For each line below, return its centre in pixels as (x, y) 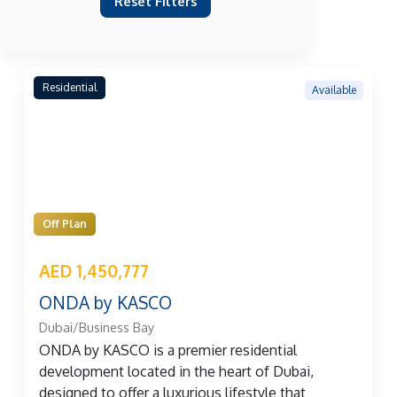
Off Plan (65, 224)
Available (334, 90)
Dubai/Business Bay (97, 327)
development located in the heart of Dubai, (176, 372)
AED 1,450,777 (94, 271)
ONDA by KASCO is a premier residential (168, 350)
